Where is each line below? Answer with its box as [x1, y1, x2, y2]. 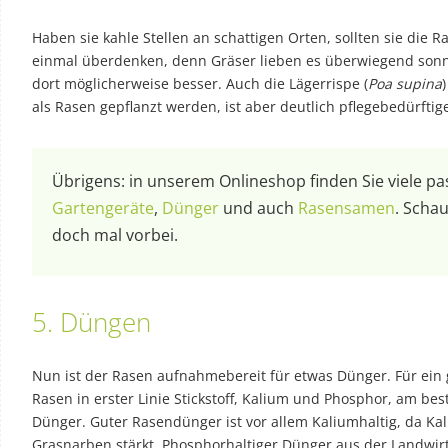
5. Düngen [32, 303, 151, 340]
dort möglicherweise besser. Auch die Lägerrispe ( [32, 73, 368, 93]
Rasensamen [298, 196, 395, 219]
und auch [219, 196, 298, 219]
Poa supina [368, 73, 442, 93]
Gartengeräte [52, 196, 154, 219]
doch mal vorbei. [52, 223, 178, 246]
